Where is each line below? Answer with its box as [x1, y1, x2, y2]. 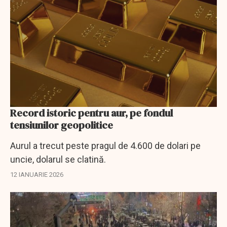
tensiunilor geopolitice [10, 118, 113, 132]
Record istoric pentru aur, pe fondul [10, 106, 173, 120]
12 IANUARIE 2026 [10, 171, 63, 178]
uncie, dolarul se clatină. [10, 154, 110, 165]
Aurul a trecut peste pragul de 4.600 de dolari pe [10, 140, 201, 151]
